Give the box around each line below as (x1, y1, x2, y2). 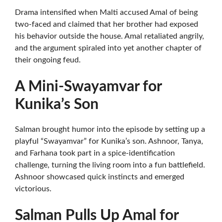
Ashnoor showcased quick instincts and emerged (15, 173, 184, 181)
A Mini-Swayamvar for (15, 79, 162, 94)
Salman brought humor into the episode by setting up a (15, 125, 205, 133)
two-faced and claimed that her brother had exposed (15, 20, 198, 28)
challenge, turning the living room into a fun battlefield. (15, 161, 205, 169)
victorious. (15, 185, 52, 193)
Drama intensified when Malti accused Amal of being (15, 8, 198, 16)
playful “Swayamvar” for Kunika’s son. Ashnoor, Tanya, (15, 137, 203, 145)
